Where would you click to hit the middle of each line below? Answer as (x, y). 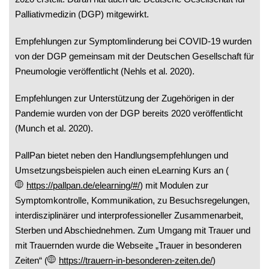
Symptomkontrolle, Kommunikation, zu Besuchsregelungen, (132, 201)
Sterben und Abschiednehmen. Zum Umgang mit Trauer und (133, 231)
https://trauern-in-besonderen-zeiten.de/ (136, 261)
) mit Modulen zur (174, 186)
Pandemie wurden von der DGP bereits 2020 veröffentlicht (129, 113)
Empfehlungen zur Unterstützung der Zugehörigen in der (125, 98)
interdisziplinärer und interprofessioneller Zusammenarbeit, (129, 216)
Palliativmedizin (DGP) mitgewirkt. (82, 14)
